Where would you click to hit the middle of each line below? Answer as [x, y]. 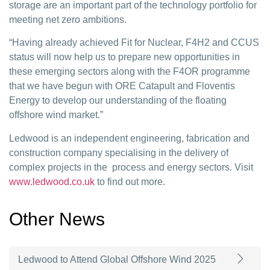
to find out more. [131, 181]
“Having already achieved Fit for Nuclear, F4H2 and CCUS [134, 43]
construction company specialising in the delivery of [119, 152]
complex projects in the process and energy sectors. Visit [131, 167]
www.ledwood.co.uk [52, 181]
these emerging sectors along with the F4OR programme [130, 72]
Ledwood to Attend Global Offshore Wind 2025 [117, 260]
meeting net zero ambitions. [68, 19]
